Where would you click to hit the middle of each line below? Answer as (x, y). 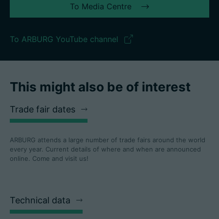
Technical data (40, 200)
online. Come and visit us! (49, 159)
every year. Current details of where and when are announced (105, 149)
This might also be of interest (100, 87)
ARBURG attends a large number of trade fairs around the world (108, 140)
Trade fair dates (43, 109)
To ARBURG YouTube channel (64, 39)
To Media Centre (101, 7)
